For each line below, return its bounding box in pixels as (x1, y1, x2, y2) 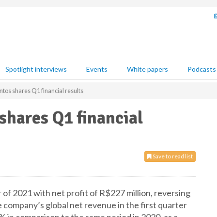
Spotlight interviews (5, 65, 67, 73)
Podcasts (187, 65, 216, 73)
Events (86, 65, 108, 73)
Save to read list (152, 153, 193, 160)
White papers (127, 65, 168, 73)
